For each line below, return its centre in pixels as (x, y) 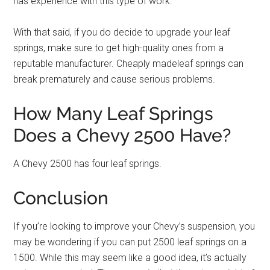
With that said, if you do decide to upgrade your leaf (122, 32)
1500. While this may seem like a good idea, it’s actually (130, 258)
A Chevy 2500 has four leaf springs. (88, 164)
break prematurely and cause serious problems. (115, 79)
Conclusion (61, 198)
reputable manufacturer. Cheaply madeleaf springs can (129, 64)
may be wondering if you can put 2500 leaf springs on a (130, 242)
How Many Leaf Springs (114, 114)
